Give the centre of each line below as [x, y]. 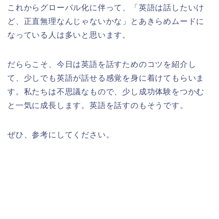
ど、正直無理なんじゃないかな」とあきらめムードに [106, 21]
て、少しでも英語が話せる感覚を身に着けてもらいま [106, 78]
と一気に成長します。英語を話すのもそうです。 [98, 105]
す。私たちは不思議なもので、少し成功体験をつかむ [106, 91]
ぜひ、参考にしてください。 [61, 134]
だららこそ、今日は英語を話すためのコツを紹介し [102, 64]
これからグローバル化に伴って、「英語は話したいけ [106, 7]
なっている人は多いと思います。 [69, 35]
